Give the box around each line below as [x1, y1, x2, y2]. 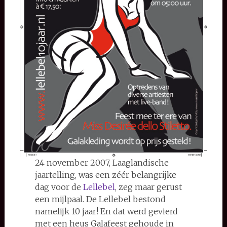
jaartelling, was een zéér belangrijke [34, 169, 176, 180]
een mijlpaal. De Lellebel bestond [34, 194, 166, 204]
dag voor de [34, 181, 83, 192]
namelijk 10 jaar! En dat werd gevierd [34, 206, 178, 216]
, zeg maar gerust [115, 181, 182, 192]
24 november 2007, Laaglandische [34, 157, 169, 168]
